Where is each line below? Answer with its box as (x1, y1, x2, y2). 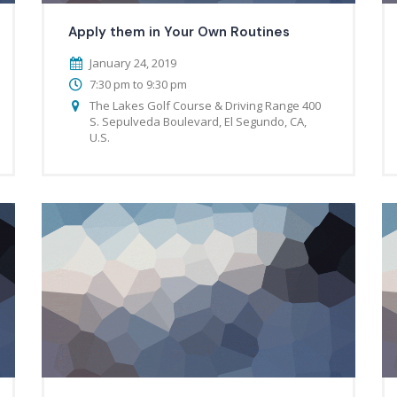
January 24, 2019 (90, 54, 177, 71)
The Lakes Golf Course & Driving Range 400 (90, 97, 322, 113)
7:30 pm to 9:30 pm (90, 75, 188, 92)
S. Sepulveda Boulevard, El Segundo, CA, (90, 113, 307, 129)
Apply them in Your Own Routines (68, 22, 291, 41)
